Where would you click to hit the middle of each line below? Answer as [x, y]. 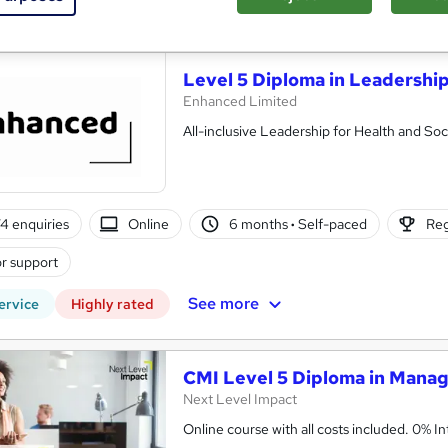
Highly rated [112, 304]
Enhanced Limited [240, 101]
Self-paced [330, 223]
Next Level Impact [240, 399]
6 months [259, 223]
